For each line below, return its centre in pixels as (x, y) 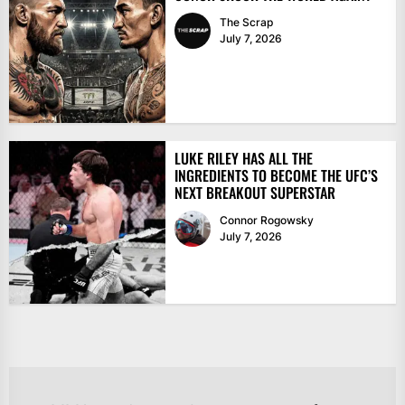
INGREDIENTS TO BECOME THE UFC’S (276, 176)
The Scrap (246, 23)
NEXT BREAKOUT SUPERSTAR (254, 193)
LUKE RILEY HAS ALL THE (243, 159)
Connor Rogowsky (266, 221)
